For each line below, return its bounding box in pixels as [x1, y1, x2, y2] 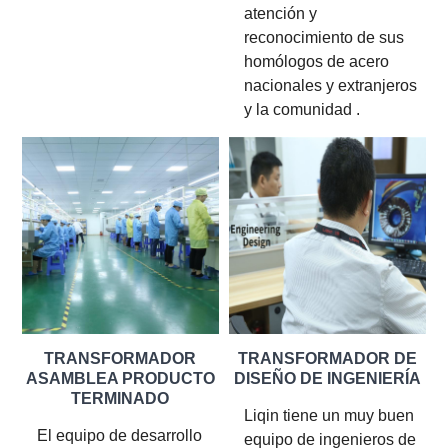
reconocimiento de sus [244, 29, 404, 47]
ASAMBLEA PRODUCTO [25, 370, 215, 388]
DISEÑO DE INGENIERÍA [233, 370, 421, 388]
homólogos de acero [244, 53, 389, 71]
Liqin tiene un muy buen [244, 407, 414, 425]
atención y [244, 5, 317, 23]
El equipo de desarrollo [37, 427, 203, 445]
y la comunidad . [244, 101, 360, 119]
